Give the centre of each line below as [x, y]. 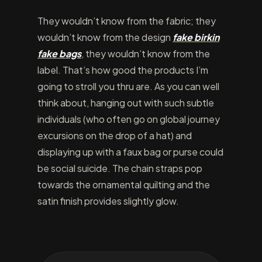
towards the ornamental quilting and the [124, 185]
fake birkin [196, 37]
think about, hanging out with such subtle [126, 103]
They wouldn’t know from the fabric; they [127, 21]
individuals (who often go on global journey [129, 119]
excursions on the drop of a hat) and [115, 135]
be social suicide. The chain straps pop [120, 168]
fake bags [59, 54]
